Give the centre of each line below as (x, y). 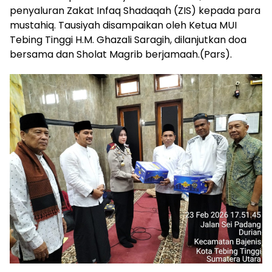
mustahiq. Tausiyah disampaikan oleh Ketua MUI (123, 25)
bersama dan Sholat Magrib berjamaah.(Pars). (121, 54)
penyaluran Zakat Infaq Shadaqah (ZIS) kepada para (135, 10)
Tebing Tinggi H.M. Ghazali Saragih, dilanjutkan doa (128, 39)
